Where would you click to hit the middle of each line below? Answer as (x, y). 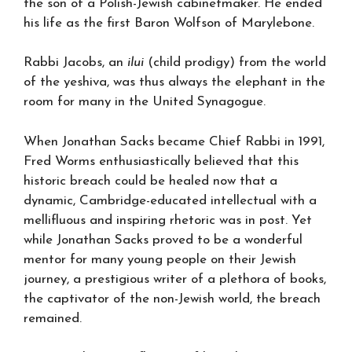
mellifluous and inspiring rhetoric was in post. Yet (168, 220)
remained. (53, 318)
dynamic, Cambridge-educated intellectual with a (170, 200)
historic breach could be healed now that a (150, 181)
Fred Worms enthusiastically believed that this (161, 161)
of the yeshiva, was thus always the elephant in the (174, 82)
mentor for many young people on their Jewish (160, 259)
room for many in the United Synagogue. (145, 102)
